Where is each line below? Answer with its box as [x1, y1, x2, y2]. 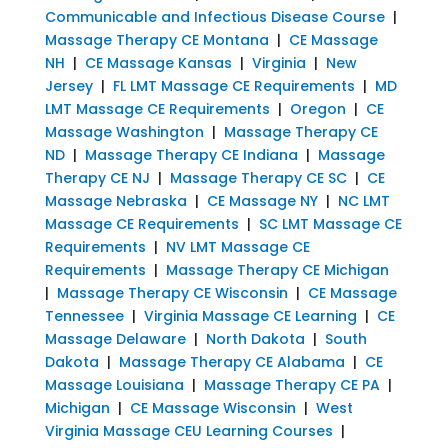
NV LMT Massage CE [165, 236, 310, 257]
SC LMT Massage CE [258, 213, 402, 234]
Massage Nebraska [44, 190, 187, 211]
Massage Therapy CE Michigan [165, 259, 389, 280]
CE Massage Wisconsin [129, 397, 296, 418]
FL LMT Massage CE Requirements [112, 75, 355, 96]
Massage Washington [44, 121, 204, 142]
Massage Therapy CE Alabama [118, 351, 345, 372]
